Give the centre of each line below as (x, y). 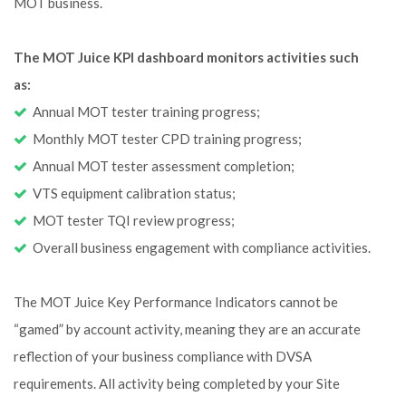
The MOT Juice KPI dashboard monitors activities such (186, 57)
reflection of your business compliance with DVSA (163, 356)
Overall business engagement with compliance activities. (199, 247)
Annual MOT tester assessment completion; (161, 166)
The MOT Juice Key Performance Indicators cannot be (176, 302)
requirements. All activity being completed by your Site (177, 383)
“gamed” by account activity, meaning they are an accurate (187, 329)
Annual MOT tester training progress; (144, 111)
